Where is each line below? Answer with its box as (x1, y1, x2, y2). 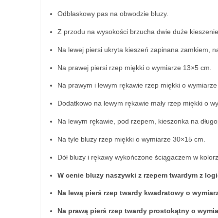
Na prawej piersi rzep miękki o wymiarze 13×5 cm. (57, 63, 212, 72)
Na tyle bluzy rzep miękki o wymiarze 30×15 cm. (57, 135, 205, 143)
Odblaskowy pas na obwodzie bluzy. (57, 10, 168, 18)
